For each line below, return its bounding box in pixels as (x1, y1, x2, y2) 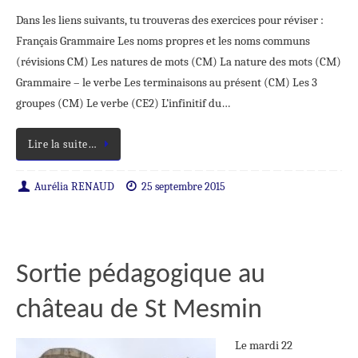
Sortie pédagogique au (16, 261, 265, 290)
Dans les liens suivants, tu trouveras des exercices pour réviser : (16, 13, 324, 27)
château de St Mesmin (16, 296, 262, 325)
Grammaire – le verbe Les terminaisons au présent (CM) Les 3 (16, 75, 317, 89)
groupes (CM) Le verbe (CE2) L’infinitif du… (16, 96, 230, 110)
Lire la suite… (28, 138, 97, 151)
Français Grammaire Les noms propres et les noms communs (16, 34, 310, 48)
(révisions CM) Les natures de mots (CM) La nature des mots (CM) (16, 54, 341, 69)
